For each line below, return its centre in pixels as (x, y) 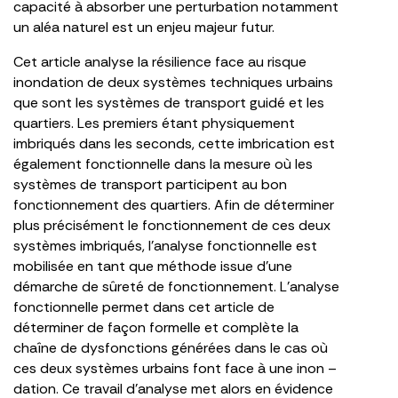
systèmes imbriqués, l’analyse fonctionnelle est (165, 246)
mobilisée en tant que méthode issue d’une (153, 266)
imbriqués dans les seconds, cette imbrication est (174, 143)
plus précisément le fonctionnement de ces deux (172, 225)
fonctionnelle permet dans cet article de (144, 307)
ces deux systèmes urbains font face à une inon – (175, 368)
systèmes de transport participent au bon (150, 184)
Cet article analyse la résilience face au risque (160, 62)
